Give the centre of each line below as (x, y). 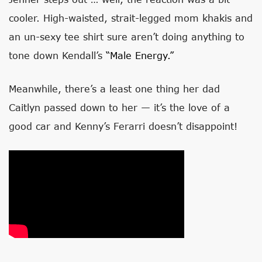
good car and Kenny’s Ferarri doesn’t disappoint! (123, 126)
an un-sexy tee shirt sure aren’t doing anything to (127, 37)
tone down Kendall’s (57, 56)
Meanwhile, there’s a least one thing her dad (114, 89)
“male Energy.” (140, 56)
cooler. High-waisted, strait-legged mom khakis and (131, 18)
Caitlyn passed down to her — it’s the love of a (119, 108)
